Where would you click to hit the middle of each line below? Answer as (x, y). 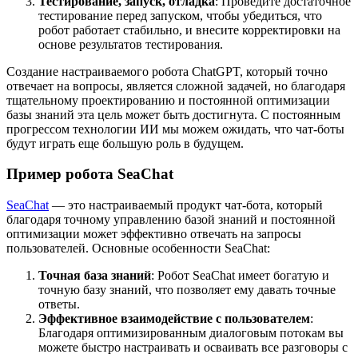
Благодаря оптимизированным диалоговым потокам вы (191, 333)
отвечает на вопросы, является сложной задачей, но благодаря (176, 86)
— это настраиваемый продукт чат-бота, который (186, 205)
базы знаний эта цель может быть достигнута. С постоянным (173, 114)
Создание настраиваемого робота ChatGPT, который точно (167, 71)
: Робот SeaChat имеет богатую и (240, 275)
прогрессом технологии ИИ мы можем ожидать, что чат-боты (175, 129)
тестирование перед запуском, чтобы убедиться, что (180, 15)
